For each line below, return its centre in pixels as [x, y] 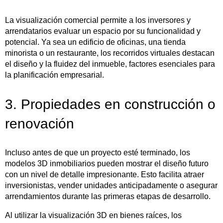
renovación [40, 123]
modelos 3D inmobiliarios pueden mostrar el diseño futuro [107, 163]
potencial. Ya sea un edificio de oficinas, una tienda [95, 42]
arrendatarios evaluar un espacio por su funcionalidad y [103, 31]
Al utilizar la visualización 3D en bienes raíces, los [93, 215]
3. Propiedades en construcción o [110, 104]
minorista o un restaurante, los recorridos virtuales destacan [110, 53]
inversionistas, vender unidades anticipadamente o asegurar [111, 185]
